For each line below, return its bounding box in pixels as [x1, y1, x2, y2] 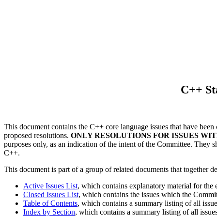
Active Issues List [23, 181, 77, 190]
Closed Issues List [23, 190, 78, 199]
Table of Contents [23, 199, 77, 207]
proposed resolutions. [4, 131, 71, 139]
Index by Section [23, 207, 75, 216]
